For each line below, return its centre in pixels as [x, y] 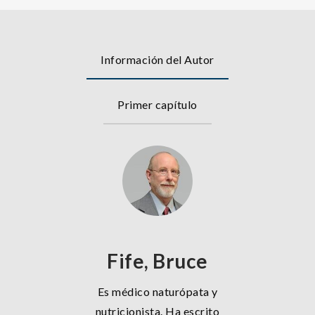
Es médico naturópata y [157, 292]
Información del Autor [157, 60]
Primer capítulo [157, 105]
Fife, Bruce [157, 261]
